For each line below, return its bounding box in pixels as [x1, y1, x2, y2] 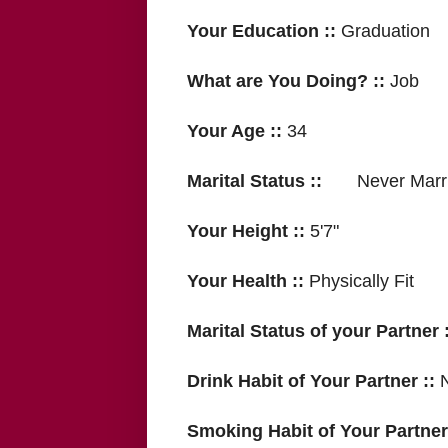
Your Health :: [187, 271, 309, 292]
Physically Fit [309, 271, 414, 292]
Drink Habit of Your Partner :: [187, 371, 440, 392]
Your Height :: [187, 221, 305, 242]
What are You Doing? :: [187, 71, 390, 92]
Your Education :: [187, 21, 341, 42]
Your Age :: [187, 121, 287, 142]
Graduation [341, 21, 430, 42]
